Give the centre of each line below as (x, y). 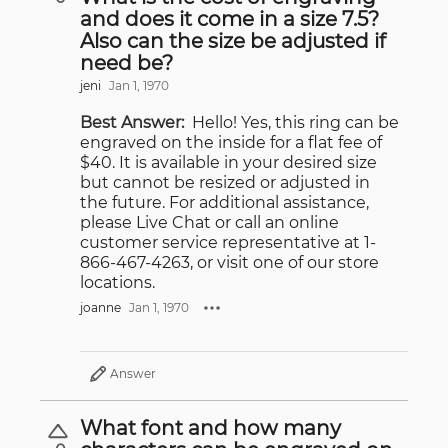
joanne (100, 308)
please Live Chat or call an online (209, 222)
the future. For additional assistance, (224, 202)
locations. (117, 282)
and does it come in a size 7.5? (229, 18)
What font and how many (210, 427)
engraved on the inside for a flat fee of (231, 142)
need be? (126, 62)
